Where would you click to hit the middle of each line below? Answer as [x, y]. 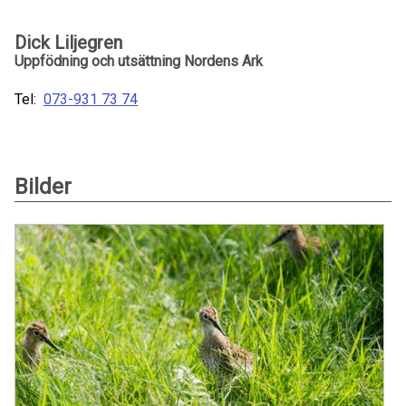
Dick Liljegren [68, 43]
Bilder [43, 187]
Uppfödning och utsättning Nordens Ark [139, 61]
